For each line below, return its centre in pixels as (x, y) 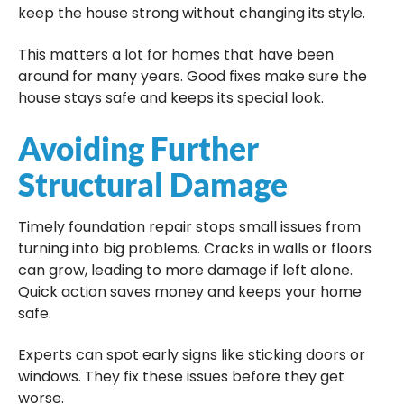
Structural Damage (153, 184)
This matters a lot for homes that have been (176, 55)
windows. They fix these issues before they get (181, 377)
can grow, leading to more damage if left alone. (185, 270)
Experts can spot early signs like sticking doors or (192, 355)
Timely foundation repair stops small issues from (189, 226)
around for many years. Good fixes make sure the (193, 77)
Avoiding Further (138, 147)
